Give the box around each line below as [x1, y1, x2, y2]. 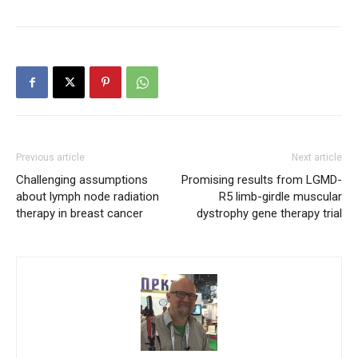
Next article [292, 152, 342, 164]
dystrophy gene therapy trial [197, 206, 342, 221]
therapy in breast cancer [16, 206, 143, 221]
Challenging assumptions [16, 173, 148, 188]
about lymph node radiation [16, 189, 159, 205]
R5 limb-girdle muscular [219, 189, 342, 205]
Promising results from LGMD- [181, 173, 342, 188]
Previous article [16, 152, 85, 164]
